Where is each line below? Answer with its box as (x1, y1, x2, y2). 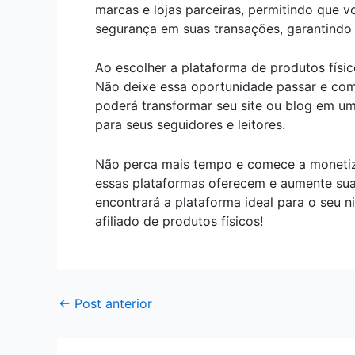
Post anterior (71, 295, 152, 311)
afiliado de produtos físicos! (95, 212, 263, 229)
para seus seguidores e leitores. (95, 116, 285, 133)
